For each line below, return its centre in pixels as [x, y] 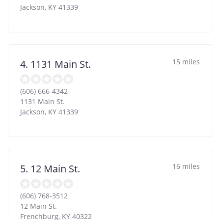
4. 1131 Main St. [55, 64]
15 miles [186, 61]
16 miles [186, 166]
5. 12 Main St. [50, 168]
